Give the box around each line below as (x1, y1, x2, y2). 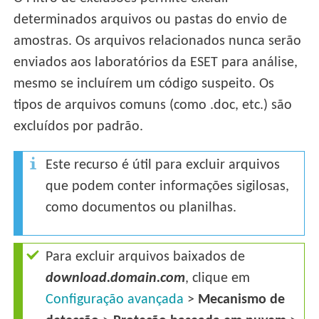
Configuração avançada (46, 293, 184, 308)
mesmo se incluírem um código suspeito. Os (14, 77, 275, 92)
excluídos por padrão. (14, 120, 144, 135)
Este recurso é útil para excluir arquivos (46, 158, 281, 173)
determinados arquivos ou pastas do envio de (14, 13, 288, 28)
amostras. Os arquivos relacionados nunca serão (14, 34, 302, 49)
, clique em (185, 271, 251, 286)
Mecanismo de (198, 293, 286, 308)
